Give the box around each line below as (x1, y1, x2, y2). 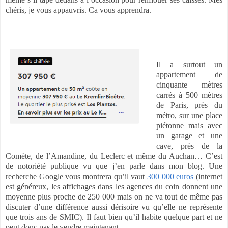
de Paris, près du (156, 101, 222, 110)
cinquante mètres (156, 80, 222, 90)
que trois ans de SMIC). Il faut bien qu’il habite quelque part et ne (6, 213, 222, 222)
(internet (193, 172, 223, 181)
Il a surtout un (156, 60, 222, 69)
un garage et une (156, 131, 222, 140)
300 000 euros (147, 172, 194, 181)
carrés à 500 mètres (156, 91, 222, 100)
